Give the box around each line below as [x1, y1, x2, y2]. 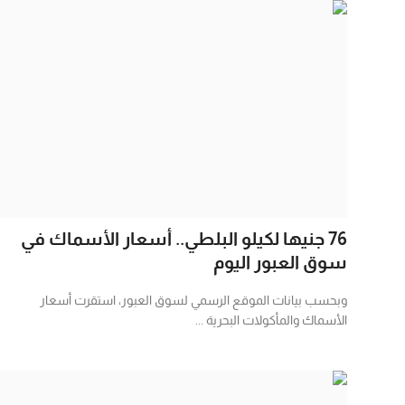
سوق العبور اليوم [213, 251, 347, 272]
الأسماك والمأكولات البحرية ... [195, 312, 347, 327]
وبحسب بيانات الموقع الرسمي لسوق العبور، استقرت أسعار [40, 292, 347, 307]
